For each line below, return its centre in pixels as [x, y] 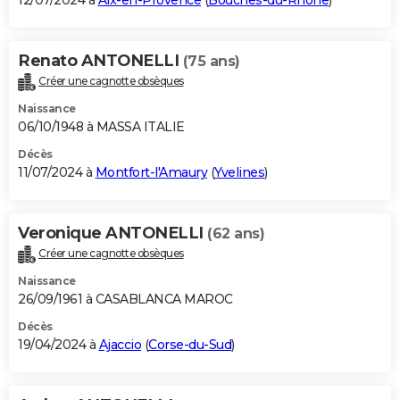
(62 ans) [236, 234]
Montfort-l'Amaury [151, 173]
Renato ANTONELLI [100, 61]
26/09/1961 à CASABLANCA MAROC [125, 299]
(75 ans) [211, 62]
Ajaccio [120, 344]
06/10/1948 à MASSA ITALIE [101, 127]
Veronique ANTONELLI [112, 233]
